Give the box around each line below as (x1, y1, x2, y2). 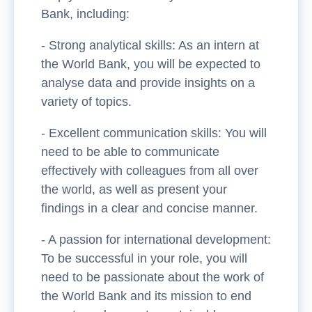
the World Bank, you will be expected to (41, 57, 260, 72)
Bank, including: (41, 7, 130, 22)
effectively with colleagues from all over (41, 164, 258, 178)
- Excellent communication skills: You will (41, 126, 267, 141)
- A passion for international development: (41, 233, 271, 247)
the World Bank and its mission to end (41, 289, 251, 304)
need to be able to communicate (41, 145, 219, 159)
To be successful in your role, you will (41, 251, 247, 266)
